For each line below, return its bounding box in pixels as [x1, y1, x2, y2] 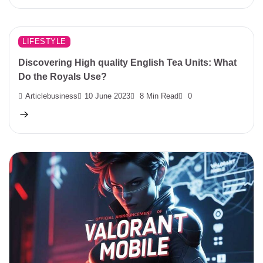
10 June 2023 [85, 92, 130, 100]
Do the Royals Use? [18, 70, 107, 82]
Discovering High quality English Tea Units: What [18, 56, 237, 68]
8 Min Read [137, 92, 178, 100]
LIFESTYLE [22, 38, 66, 46]
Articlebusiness [25, 92, 77, 100]
